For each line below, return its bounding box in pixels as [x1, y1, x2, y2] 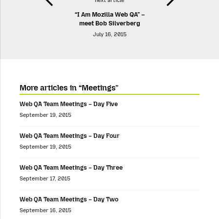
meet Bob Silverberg [79, 19, 140, 27]
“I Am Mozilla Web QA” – [74, 10, 145, 18]
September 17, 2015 [20, 175, 70, 182]
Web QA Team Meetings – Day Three [20, 164, 123, 172]
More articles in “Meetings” [20, 83, 118, 92]
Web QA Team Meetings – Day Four [20, 132, 120, 140]
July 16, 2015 [92, 31, 127, 38]
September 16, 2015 [20, 207, 71, 214]
